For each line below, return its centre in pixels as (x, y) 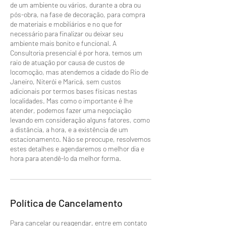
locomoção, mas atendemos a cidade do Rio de (79, 72)
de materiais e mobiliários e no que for (66, 24)
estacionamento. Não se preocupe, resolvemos (80, 139)
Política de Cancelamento (66, 203)
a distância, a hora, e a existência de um (69, 129)
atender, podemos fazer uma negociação (71, 110)
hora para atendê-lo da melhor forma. (66, 158)
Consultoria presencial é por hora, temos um (76, 52)
